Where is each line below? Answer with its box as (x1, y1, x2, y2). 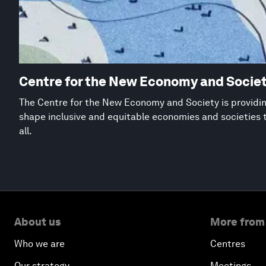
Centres (210, 238, 245, 250)
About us (14, 216, 61, 229)
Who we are (14, 238, 65, 250)
